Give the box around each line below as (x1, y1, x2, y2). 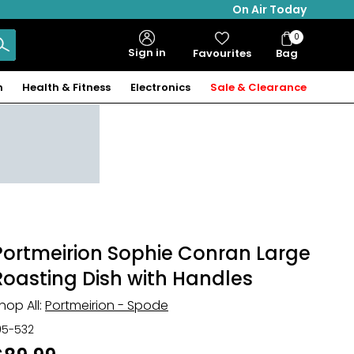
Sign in (127, 45, 166, 60)
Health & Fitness (22, 79, 111, 95)
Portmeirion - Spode (45, 296, 168, 314)
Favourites (192, 45, 251, 61)
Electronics (130, 79, 191, 95)
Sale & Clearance (209, 79, 307, 95)
